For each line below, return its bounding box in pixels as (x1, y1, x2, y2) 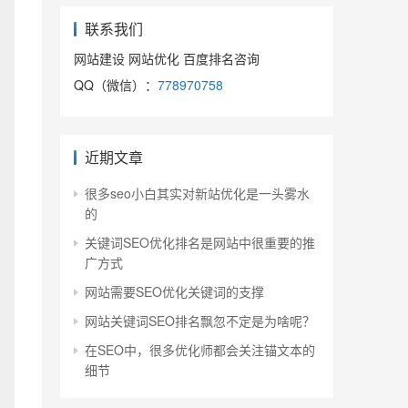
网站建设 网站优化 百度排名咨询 (74, 49, 260, 68)
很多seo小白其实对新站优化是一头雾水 (85, 184, 310, 203)
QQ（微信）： (74, 76, 158, 95)
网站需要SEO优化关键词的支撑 (85, 282, 264, 301)
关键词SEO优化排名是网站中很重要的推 (85, 233, 315, 252)
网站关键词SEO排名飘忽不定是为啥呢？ (85, 311, 315, 331)
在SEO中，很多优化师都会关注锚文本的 (85, 341, 315, 360)
